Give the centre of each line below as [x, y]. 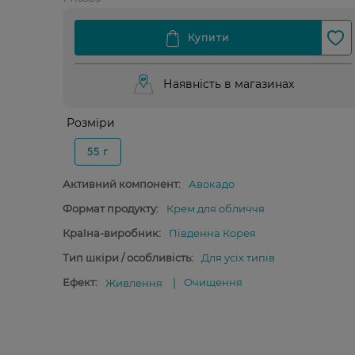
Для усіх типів [238, 258]
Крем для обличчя [215, 208]
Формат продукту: [110, 208]
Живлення [134, 283]
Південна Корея [212, 233]
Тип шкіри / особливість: [128, 258]
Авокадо [211, 184]
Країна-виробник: [111, 233]
